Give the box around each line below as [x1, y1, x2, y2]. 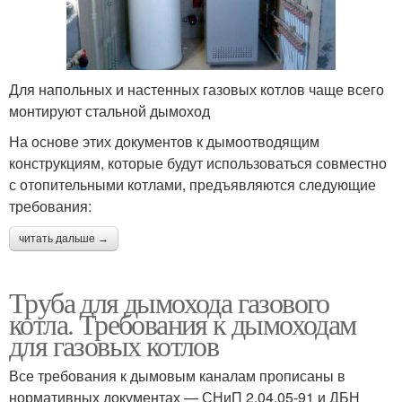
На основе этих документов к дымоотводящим [9, 131, 319, 153]
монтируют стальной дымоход [9, 100, 210, 122]
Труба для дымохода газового [9, 283, 329, 322]
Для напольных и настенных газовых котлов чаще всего [9, 79, 384, 100]
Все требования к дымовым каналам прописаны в [9, 365, 345, 387]
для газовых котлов [9, 326, 219, 365]
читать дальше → [19, 232, 109, 246]
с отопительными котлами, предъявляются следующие [9, 174, 376, 196]
